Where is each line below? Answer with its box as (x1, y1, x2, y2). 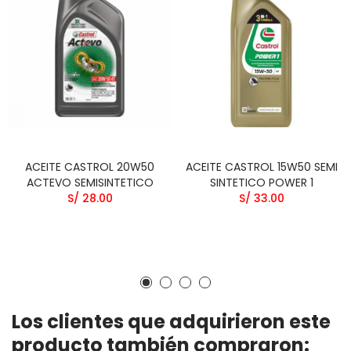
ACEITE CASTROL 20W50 (25, 158, 154, 175)
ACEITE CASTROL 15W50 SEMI (185, 158, 338, 175)
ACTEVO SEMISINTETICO (26, 174, 154, 190)
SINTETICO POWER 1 (209, 174, 313, 190)
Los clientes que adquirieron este (12, 308, 331, 335)
